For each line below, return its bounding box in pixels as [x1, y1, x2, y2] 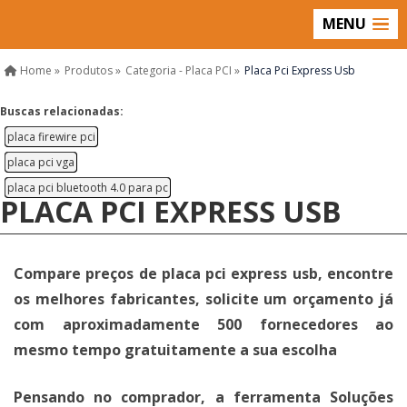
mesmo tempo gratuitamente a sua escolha [14, 340, 337, 360]
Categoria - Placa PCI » [125, 63, 240, 78]
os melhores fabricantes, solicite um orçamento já [14, 289, 393, 309]
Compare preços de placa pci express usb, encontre [14, 263, 393, 283]
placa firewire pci [7, 129, 95, 144]
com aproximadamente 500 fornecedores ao [14, 314, 393, 334]
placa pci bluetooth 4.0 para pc [7, 180, 168, 195]
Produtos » [65, 63, 121, 78]
